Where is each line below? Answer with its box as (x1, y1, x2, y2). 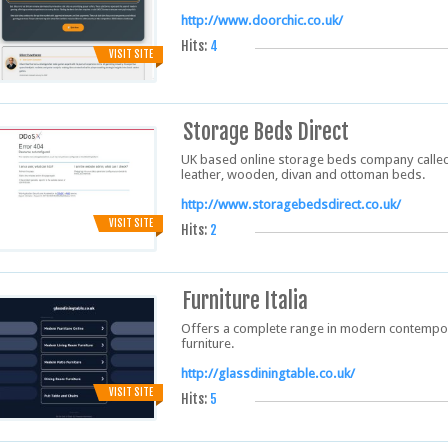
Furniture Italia (183, 287, 308, 314)
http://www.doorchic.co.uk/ (181, 13, 343, 28)
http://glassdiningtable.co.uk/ (181, 366, 355, 381)
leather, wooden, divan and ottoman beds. (181, 167, 426, 182)
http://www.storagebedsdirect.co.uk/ (181, 197, 401, 212)
